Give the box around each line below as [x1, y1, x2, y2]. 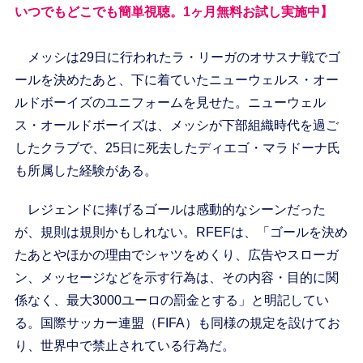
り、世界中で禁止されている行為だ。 [14, 339, 235, 353]
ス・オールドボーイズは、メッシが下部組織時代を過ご [14, 118, 339, 133]
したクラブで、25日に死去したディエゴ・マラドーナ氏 [14, 141, 340, 156]
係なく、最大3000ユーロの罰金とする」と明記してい [14, 293, 329, 308]
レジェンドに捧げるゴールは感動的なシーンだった [14, 203, 326, 217]
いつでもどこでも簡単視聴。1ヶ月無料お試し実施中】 [14, 5, 333, 19]
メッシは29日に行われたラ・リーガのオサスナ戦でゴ [14, 50, 340, 65]
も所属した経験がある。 [14, 164, 157, 178]
